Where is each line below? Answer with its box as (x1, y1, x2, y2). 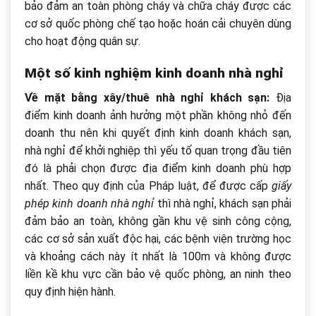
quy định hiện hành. (25, 284, 116, 298)
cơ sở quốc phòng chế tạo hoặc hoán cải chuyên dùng (25, 17, 291, 31)
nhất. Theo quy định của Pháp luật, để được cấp (25, 178, 272, 193)
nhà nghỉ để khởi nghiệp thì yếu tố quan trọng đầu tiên (25, 143, 291, 157)
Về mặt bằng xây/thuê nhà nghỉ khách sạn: (25, 90, 276, 104)
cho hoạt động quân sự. (25, 35, 140, 49)
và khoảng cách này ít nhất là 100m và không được (25, 249, 291, 263)
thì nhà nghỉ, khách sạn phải (157, 196, 292, 210)
